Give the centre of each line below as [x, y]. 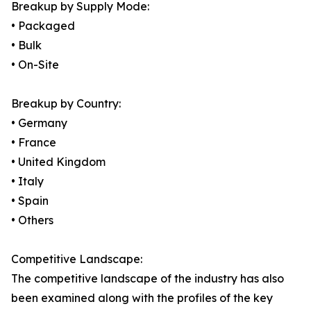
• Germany [39, 123]
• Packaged [43, 26]
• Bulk [26, 45]
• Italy [27, 182]
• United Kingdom [58, 162]
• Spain [30, 201]
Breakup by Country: [66, 104]
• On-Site [35, 65]
